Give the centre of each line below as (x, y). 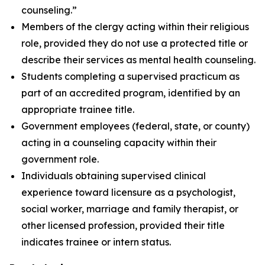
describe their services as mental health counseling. (138, 60)
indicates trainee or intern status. (96, 242)
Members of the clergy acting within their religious (135, 27)
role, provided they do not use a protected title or (135, 43)
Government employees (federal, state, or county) (135, 126)
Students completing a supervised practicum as (130, 76)
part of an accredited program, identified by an (131, 93)
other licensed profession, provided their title (123, 225)
